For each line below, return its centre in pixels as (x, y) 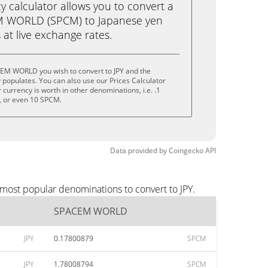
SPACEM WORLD (91, 211)
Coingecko (186, 150)
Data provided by (138, 150)
